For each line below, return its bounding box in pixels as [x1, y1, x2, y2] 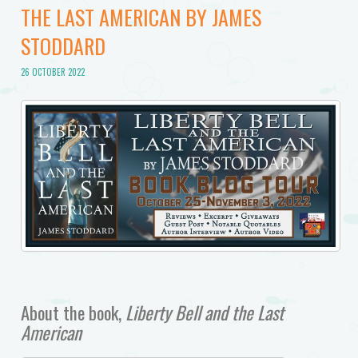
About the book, [20, 298, 125, 326]
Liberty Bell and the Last [125, 298, 284, 326]
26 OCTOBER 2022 [20, 66, 85, 79]
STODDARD [20, 30, 105, 62]
